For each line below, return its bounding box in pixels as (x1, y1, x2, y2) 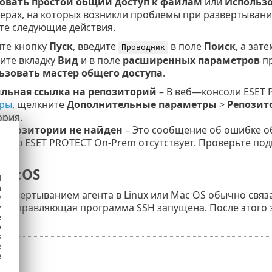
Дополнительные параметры (66, 98, 217, 112)
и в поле (78, 53, 123, 67)
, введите (72, 39, 118, 53)
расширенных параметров (122, 53, 260, 67)
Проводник (121, 43, 165, 53)
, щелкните (12, 98, 67, 112)
